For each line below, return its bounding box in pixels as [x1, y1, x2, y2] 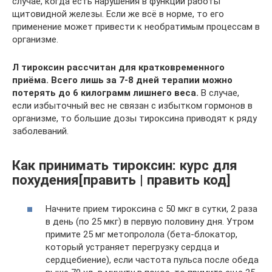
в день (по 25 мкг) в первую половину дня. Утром [46, 216, 254, 227]
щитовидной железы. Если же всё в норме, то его [12, 8, 224, 19]
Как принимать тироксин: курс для [12, 157, 237, 174]
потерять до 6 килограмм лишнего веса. [12, 87, 199, 98]
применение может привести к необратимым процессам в [12, 21, 260, 32]
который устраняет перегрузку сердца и [46, 241, 219, 253]
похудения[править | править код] [12, 172, 231, 188]
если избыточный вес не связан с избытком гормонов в [12, 100, 253, 111]
